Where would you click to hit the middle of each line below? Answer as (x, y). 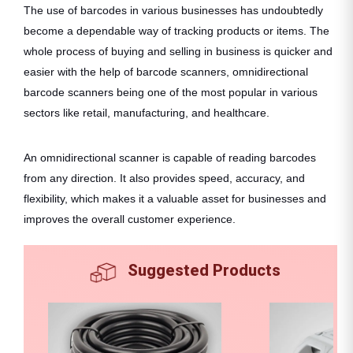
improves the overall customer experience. (130, 219)
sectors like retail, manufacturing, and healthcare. (147, 113)
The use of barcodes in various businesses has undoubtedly (173, 11)
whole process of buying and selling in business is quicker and (178, 52)
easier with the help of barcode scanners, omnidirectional (166, 72)
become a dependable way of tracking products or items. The (176, 31)
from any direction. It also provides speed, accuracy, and (164, 178)
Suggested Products (204, 271)
